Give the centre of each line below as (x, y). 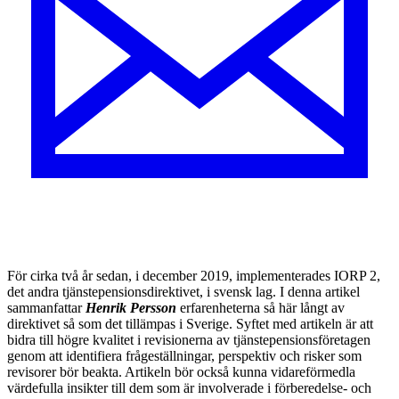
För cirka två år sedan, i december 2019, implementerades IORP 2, (194, 275)
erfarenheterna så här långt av (261, 307)
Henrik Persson (131, 307)
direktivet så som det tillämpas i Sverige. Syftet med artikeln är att (190, 323)
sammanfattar (46, 307)
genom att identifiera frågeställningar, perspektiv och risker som (184, 355)
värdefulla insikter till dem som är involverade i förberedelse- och (189, 387)
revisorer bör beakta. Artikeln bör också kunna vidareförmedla (181, 371)
